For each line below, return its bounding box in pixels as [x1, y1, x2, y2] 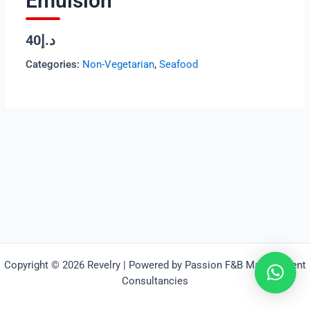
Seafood [159, 57, 199, 71]
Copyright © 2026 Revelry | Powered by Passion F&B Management [4, 259, 306, 271]
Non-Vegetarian [82, 57, 155, 71]
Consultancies [122, 275, 188, 287]
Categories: [26, 57, 83, 71]
